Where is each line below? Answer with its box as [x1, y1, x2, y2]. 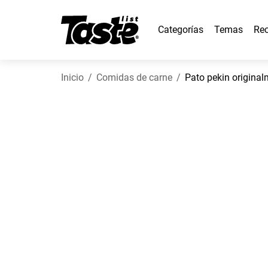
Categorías [158, 24, 203, 35]
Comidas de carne [96, 72, 172, 83]
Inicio [61, 72, 84, 83]
